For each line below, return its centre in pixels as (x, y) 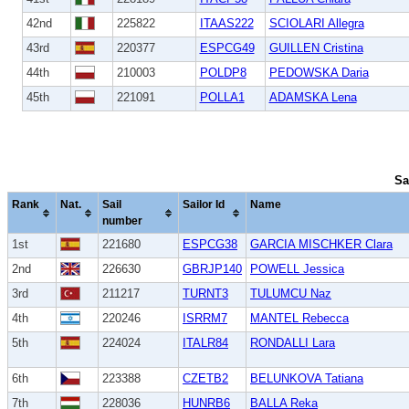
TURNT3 (205, 294)
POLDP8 (223, 72)
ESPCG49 (227, 47)
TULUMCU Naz (291, 294)
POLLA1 (222, 97)
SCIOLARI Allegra (316, 23)
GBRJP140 (212, 269)
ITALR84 (205, 343)
